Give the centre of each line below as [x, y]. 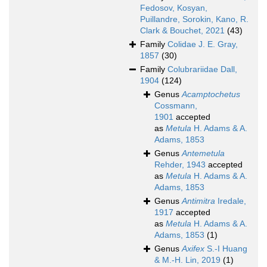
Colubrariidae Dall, [202, 69]
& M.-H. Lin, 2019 [187, 260]
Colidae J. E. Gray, [203, 44]
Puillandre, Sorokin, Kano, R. [194, 19]
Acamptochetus [211, 94]
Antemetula [203, 153]
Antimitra [198, 201]
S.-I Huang [226, 249]
